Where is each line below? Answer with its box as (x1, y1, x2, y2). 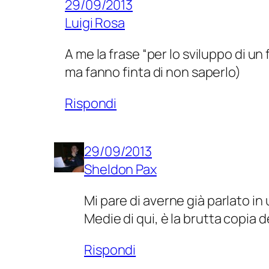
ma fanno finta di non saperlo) (65, 62, 241, 81)
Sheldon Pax (84, 160, 157, 178)
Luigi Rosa (65, 13, 125, 32)
